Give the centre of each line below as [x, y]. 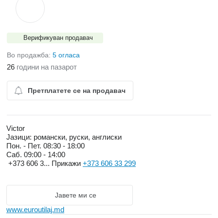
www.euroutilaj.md [35, 209]
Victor [16, 128]
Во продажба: [30, 55]
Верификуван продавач [58, 38]
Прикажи [67, 163]
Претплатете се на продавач [77, 91]
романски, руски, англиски [77, 137]
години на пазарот [46, 67]
